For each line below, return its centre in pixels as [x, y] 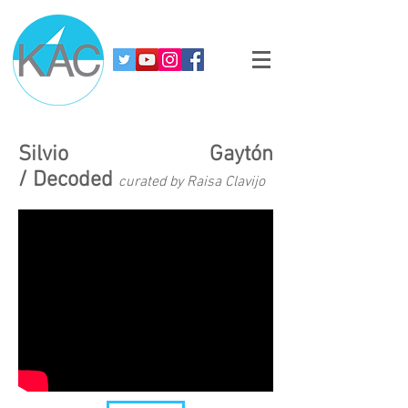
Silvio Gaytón [146, 155]
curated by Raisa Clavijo [192, 182]
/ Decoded [68, 180]
